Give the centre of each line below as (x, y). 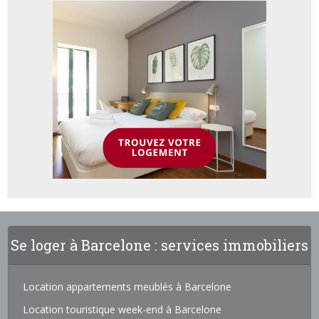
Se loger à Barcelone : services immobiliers (159, 245)
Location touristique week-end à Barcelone (122, 310)
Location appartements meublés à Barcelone (127, 287)
